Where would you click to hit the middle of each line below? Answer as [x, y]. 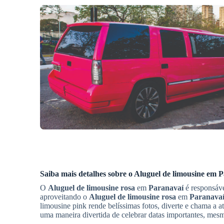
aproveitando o [64, 197]
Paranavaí [166, 188]
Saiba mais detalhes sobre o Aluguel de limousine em [129, 174]
